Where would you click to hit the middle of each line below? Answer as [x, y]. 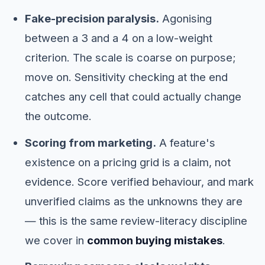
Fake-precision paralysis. [92, 19]
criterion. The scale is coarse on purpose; [130, 58]
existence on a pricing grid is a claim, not [127, 162]
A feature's [185, 142]
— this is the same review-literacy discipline [136, 220]
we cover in [56, 240]
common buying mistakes [154, 240]
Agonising [185, 19]
